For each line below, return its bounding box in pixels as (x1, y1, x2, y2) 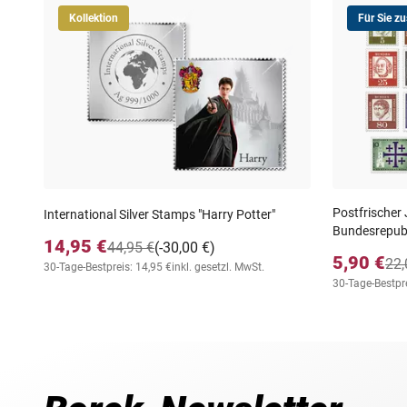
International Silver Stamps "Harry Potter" (44, 206, 275, 222)
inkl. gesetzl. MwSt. (172, 260, 264, 273)
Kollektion (69, 11, 118, 25)
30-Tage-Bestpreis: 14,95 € (44, 260, 172, 273)
